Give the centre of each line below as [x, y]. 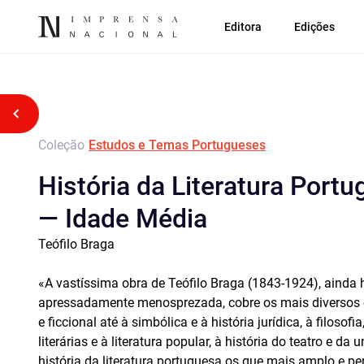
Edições [314, 26]
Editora [243, 26]
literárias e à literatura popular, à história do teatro [180, 342]
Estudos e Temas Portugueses [177, 145]
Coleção [61, 145]
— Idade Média [123, 219]
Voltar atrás [57, 113]
